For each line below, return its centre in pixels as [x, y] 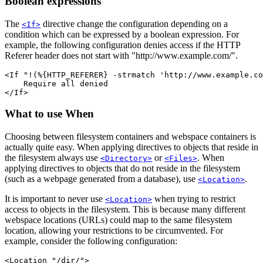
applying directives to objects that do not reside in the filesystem [122, 168]
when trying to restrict [194, 199]
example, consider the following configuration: [91, 241]
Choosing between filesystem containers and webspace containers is [130, 137]
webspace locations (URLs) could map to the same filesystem [118, 220]
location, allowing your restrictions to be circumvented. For [114, 231]
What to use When [49, 114]
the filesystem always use [53, 158]
